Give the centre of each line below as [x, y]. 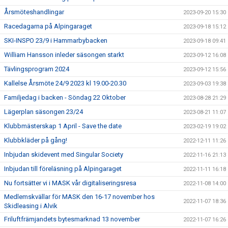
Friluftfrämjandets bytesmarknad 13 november [72, 219]
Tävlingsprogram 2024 [37, 69]
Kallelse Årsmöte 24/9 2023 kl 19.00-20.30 [65, 83]
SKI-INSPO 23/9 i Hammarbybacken [56, 40]
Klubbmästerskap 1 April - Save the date [63, 126]
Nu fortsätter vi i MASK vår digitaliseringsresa [70, 183]
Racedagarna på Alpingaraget [48, 26]
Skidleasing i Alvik [31, 206]
